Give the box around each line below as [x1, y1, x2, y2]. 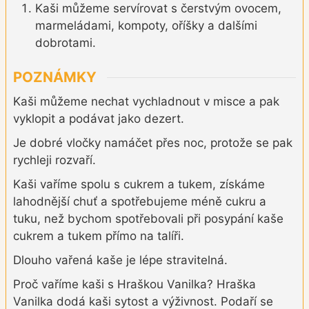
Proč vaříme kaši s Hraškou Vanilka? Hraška [13, 277, 256, 292]
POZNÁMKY [13, 68, 97, 86]
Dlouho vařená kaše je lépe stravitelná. [13, 253, 228, 268]
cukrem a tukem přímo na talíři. [13, 229, 184, 243]
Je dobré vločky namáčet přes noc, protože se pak [13, 136, 292, 150]
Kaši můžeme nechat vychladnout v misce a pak [13, 94, 279, 109]
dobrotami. [35, 35, 96, 50]
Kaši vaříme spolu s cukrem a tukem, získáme [13, 177, 265, 192]
